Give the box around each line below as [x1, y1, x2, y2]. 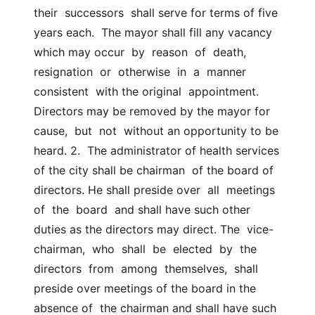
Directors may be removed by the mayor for [34, 104, 270, 118]
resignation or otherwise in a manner [34, 65, 246, 79]
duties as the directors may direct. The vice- [34, 222, 274, 236]
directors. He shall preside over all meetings [34, 183, 275, 197]
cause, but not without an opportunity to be [34, 124, 278, 138]
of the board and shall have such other [34, 202, 250, 217]
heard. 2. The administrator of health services [34, 143, 279, 157]
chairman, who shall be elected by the [34, 242, 257, 256]
